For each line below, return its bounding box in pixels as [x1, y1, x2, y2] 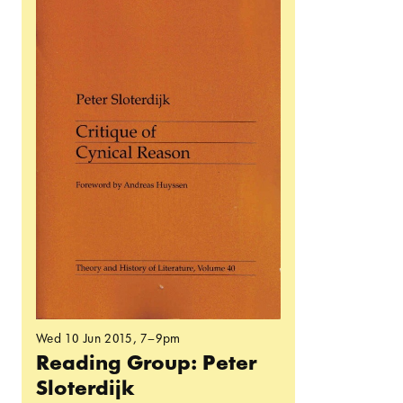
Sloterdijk [36, 375, 134, 400]
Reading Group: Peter [36, 350, 256, 375]
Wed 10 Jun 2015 [36, 330, 133, 346]
